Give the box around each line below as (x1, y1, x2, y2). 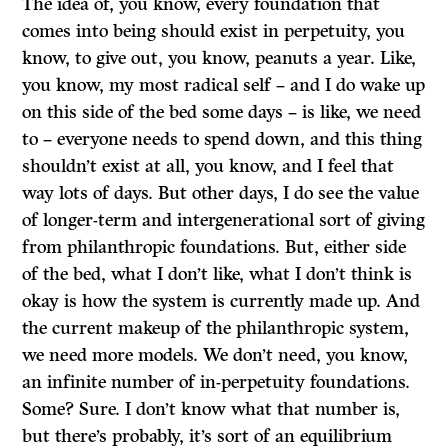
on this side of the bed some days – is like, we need (22, 101, 422, 123)
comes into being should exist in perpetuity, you (22, 20, 406, 42)
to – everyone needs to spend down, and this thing (22, 128, 423, 150)
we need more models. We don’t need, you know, (22, 344, 409, 366)
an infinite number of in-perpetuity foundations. (22, 371, 411, 393)
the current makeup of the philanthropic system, (22, 317, 410, 339)
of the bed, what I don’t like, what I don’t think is (22, 263, 413, 285)
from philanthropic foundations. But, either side (22, 236, 407, 258)
